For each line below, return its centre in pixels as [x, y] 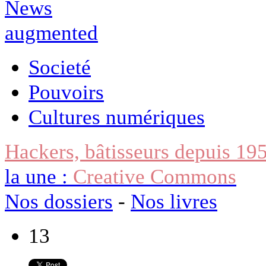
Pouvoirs [66, 92]
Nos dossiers [59, 201]
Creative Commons [155, 176]
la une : [39, 176]
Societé [60, 67]
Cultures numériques [117, 117]
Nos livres [174, 201]
